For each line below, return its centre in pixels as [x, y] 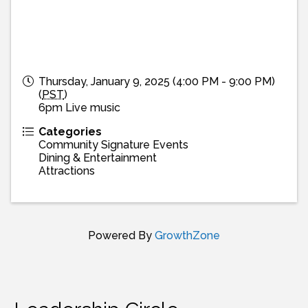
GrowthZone [187, 235]
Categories [70, 131]
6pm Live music [79, 107]
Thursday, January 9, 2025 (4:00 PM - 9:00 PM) [157, 81]
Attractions [67, 170]
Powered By [121, 235]
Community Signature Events [113, 144]
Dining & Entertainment [98, 157]
